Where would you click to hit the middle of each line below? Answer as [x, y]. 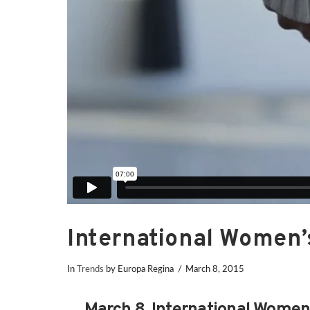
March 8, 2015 [215, 269]
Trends [90, 269]
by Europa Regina [139, 269]
